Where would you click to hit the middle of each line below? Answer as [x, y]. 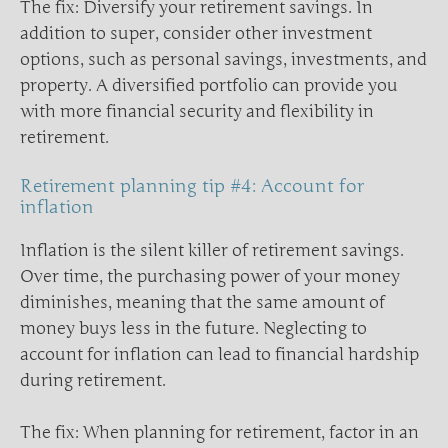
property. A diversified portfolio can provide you [209, 85]
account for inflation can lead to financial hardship [219, 354]
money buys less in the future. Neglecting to [193, 328]
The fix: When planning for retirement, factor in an [219, 432]
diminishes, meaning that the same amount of [202, 302]
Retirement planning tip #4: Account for [192, 186]
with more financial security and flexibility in [197, 111]
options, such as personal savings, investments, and [223, 59]
